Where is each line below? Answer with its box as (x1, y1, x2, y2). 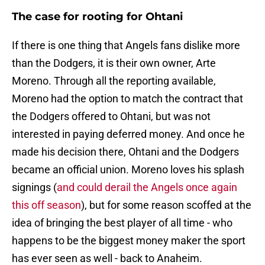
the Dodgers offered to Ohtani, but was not (12, 110, 211, 123)
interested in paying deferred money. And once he (12, 128, 245, 141)
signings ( (12, 181, 57, 194)
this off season (12, 199, 81, 212)
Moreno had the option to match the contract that (12, 92, 243, 105)
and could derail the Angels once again (57, 181, 237, 194)
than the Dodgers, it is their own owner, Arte (12, 57, 216, 70)
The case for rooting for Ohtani (12, 10, 183, 24)
